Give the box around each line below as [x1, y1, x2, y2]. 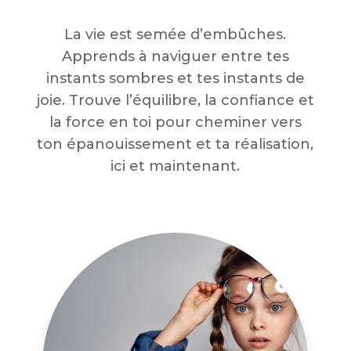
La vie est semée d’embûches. [64, 26, 287, 43]
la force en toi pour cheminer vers [49, 114, 302, 131]
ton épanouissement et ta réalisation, [37, 136, 314, 153]
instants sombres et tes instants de [45, 70, 305, 87]
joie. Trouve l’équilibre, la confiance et [36, 92, 314, 109]
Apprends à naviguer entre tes [61, 48, 289, 65]
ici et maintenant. [110, 157, 241, 175]
